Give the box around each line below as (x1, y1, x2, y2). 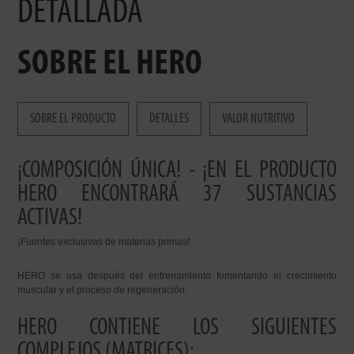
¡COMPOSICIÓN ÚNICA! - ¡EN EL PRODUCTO (17, 159, 337, 183)
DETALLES (149, 112, 190, 126)
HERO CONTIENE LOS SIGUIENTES (17, 316, 337, 341)
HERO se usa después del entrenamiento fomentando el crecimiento (17, 270, 337, 281)
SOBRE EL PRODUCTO (30, 112, 117, 126)
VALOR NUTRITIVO (222, 112, 296, 126)
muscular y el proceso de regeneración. (17, 284, 188, 296)
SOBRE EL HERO (17, 47, 203, 82)
